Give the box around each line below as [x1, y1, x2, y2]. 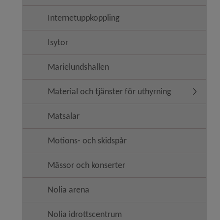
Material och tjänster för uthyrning [48, 86, 171, 97]
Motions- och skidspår [48, 135, 127, 146]
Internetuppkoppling [48, 12, 119, 23]
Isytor [48, 37, 68, 48]
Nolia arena [48, 184, 89, 195]
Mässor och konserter [48, 160, 125, 170]
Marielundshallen [48, 61, 109, 72]
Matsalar [48, 110, 80, 121]
